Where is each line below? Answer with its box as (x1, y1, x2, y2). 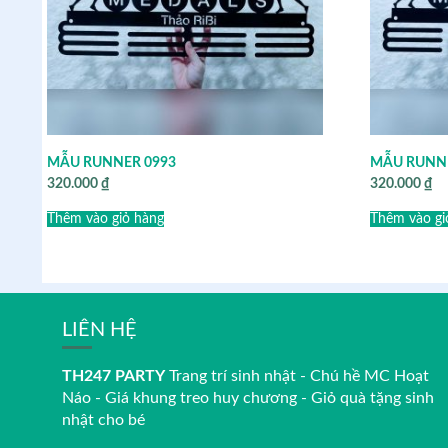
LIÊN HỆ (62, 319, 137, 340)
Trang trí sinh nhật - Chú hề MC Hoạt (165, 367, 429, 384)
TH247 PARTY (62, 367, 165, 384)
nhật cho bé (62, 411, 145, 428)
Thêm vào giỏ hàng (47, 211, 164, 226)
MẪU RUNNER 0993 (47, 155, 176, 170)
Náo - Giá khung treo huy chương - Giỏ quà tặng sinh (62, 389, 434, 406)
